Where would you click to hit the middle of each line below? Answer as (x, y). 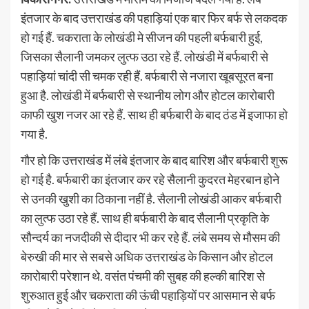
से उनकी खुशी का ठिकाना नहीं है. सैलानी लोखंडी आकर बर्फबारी (151, 199)
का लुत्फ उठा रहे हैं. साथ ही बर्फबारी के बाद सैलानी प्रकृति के (145, 218)
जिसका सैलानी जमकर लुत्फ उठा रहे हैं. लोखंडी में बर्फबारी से (144, 57)
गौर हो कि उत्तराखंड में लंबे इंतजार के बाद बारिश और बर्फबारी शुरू (154, 160)
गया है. (34, 134)
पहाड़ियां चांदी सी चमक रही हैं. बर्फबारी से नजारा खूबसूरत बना (147, 76)
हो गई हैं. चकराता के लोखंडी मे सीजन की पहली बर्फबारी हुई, (142, 38)
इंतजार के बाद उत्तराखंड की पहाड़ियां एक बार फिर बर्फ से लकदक (154, 18)
